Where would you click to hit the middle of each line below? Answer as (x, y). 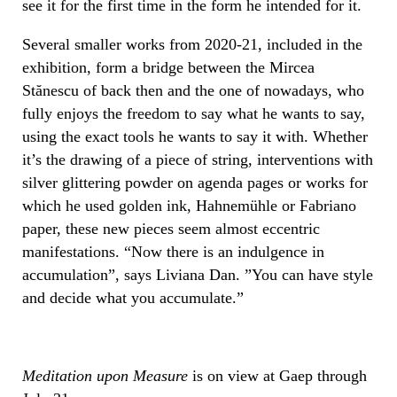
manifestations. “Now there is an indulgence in (173, 251)
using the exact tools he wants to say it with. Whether (195, 136)
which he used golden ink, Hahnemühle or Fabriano (189, 205)
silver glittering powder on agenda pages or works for (195, 182)
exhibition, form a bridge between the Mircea (168, 67)
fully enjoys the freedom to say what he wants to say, (194, 113)
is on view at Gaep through (277, 375)
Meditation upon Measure (105, 375)
